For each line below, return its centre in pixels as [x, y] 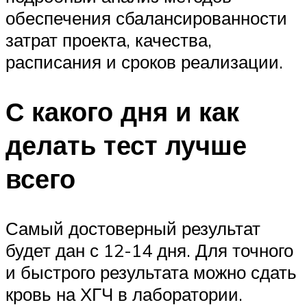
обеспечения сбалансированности [146, 18]
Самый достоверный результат [133, 228]
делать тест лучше [126, 145]
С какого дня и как [122, 112]
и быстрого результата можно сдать [151, 272]
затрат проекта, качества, [109, 40]
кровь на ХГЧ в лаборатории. [124, 294]
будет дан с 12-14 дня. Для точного [149, 250]
